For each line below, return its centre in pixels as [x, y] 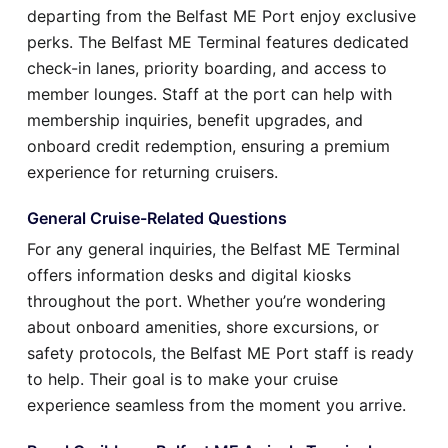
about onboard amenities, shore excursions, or [203, 326]
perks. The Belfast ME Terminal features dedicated [218, 41]
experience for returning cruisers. [152, 171]
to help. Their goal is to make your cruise [182, 378]
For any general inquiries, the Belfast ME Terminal [213, 248]
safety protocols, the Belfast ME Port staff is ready [220, 352]
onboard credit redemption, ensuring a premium [208, 145]
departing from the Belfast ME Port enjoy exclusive [221, 15]
